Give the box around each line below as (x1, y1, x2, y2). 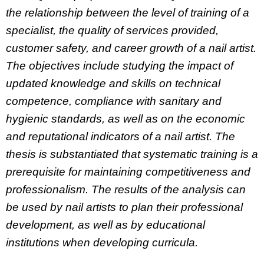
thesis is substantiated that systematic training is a (6, 148, 258, 161)
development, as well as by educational (6, 219, 205, 232)
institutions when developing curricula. (6, 236, 198, 249)
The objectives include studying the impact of (6, 60, 233, 72)
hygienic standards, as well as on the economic (6, 113, 245, 126)
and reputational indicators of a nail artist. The (6, 130, 235, 143)
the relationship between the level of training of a (6, 6, 249, 19)
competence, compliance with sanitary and (6, 95, 222, 108)
